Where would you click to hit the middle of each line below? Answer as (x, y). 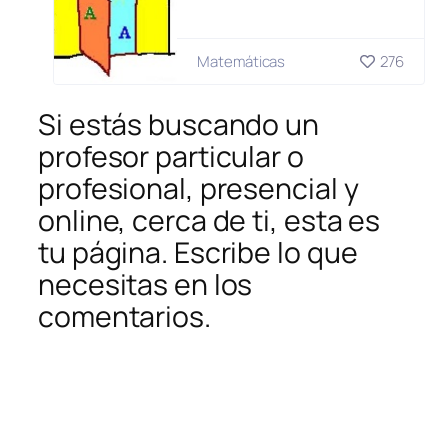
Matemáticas (241, 62)
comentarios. (124, 316)
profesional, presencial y (198, 188)
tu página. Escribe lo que (198, 252)
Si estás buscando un (178, 124)
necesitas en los (145, 284)
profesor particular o (171, 156)
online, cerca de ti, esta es (209, 220)
